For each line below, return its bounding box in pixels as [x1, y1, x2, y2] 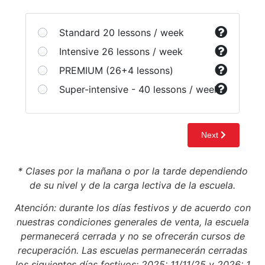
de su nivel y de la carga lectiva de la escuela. [30, 179, 235, 191]
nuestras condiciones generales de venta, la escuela [16, 216, 249, 228]
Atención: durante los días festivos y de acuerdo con [14, 202, 251, 214]
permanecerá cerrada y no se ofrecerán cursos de [20, 230, 245, 243]
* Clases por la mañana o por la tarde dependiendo [17, 164, 248, 177]
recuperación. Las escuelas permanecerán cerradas [18, 244, 247, 257]
